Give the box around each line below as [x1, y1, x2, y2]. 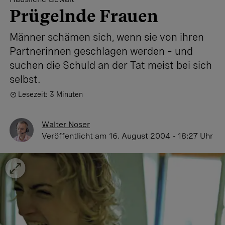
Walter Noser [42, 120, 90, 129]
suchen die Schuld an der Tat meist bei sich [10, 59, 212, 71]
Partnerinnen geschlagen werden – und [10, 45, 193, 57]
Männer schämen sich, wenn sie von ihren [10, 31, 204, 43]
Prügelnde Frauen [10, 6, 158, 26]
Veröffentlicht [42, 131, 95, 141]
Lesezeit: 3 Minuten [18, 90, 83, 98]
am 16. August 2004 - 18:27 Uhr [95, 131, 213, 141]
